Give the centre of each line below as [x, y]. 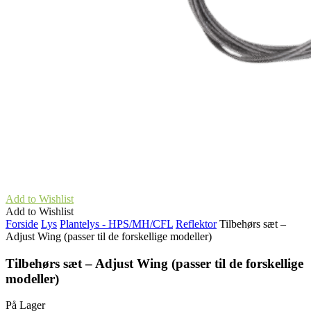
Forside [22, 224]
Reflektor [196, 224]
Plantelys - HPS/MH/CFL [116, 224]
